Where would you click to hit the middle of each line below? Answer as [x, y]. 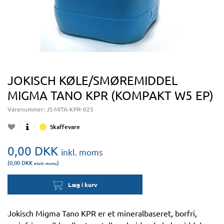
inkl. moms [82, 152]
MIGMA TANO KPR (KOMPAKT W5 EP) [110, 95]
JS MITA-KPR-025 [70, 109]
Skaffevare [65, 127]
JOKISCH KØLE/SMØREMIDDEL [92, 80]
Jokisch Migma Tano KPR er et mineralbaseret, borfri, [102, 213]
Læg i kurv [82, 184]
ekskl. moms [45, 163]
